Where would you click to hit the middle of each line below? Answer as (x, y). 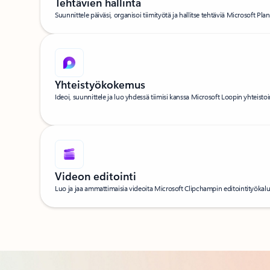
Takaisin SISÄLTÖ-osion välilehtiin (106, 213)
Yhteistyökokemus (100, 84)
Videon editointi (96, 176)
